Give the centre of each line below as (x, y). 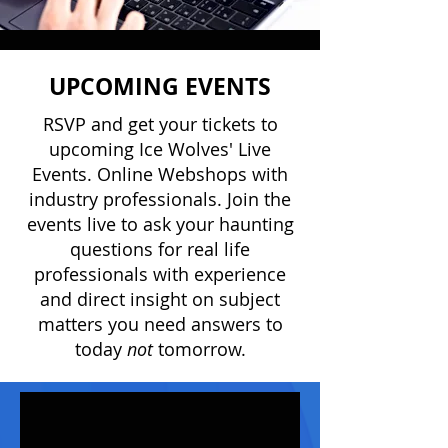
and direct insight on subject (160, 299)
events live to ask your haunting (160, 224)
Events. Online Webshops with (160, 174)
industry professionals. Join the (160, 199)
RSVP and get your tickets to (160, 124)
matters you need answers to (160, 324)
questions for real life (160, 249)
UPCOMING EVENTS (160, 86)
